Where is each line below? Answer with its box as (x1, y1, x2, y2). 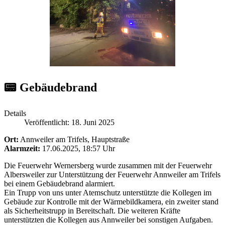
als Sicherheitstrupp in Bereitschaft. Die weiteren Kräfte (4, 206, 180, 215)
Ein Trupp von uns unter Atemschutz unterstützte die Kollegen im (4, 188, 211, 197)
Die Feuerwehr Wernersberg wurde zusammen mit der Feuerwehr (4, 161, 212, 170)
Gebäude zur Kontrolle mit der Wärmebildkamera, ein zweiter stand (4, 197, 218, 206)
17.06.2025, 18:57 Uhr (40, 144, 115, 153)
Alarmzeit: (4, 144, 40, 153)
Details (4, 108, 26, 118)
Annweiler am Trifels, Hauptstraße (19, 135, 130, 144)
